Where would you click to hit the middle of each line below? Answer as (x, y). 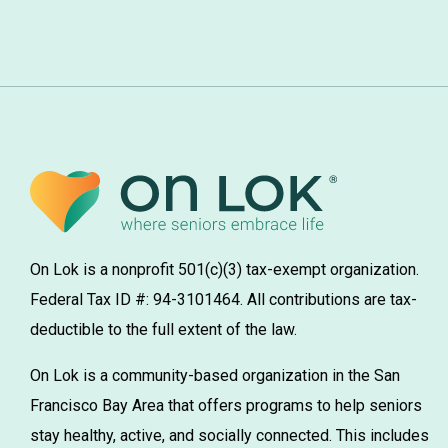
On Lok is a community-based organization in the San (215, 376)
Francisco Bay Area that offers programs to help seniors (226, 406)
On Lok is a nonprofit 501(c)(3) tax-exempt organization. (224, 270)
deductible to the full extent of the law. (163, 330)
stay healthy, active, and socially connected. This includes (229, 436)
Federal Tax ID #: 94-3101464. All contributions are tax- (223, 300)
